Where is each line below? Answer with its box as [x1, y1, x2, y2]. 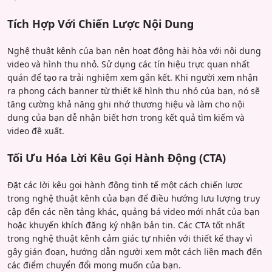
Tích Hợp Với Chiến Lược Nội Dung [7, 16, 194, 31]
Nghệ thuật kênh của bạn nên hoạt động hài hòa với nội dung [7, 44, 261, 56]
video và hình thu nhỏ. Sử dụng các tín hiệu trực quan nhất [7, 58, 250, 70]
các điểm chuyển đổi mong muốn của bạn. [7, 259, 181, 271]
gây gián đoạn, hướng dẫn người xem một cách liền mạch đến [7, 245, 262, 257]
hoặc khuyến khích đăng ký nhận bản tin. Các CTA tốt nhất [7, 219, 245, 231]
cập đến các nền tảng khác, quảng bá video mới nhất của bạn [7, 205, 260, 217]
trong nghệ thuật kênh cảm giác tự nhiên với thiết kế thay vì [7, 232, 253, 244]
